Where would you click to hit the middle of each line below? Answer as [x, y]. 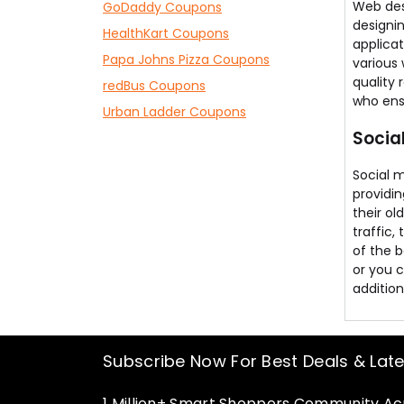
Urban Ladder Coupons [174, 112]
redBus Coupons [154, 86]
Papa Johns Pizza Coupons [186, 60]
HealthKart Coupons [166, 33]
